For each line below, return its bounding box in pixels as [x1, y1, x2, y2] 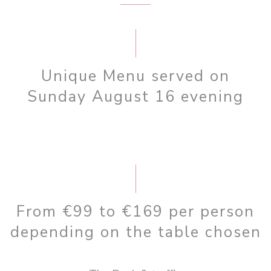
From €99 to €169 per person [16, 200, 255, 222]
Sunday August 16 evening [27, 85, 244, 107]
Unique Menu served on [41, 65, 230, 87]
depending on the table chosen [10, 221, 261, 243]
